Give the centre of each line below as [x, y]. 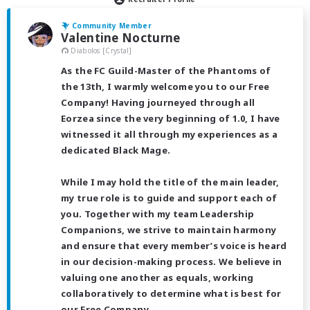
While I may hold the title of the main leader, [170, 182]
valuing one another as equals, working [157, 278]
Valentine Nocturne [121, 37]
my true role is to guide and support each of [169, 198]
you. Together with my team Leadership [158, 214]
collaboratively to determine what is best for [171, 294]
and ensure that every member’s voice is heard [174, 246]
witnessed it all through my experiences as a [170, 135]
